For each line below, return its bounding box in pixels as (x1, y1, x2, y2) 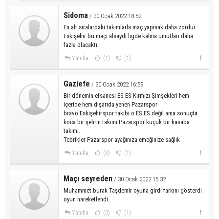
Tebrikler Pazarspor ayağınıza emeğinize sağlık (64, 135, 180, 143)
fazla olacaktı (64, 41, 97, 48)
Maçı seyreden (64, 174, 112, 183)
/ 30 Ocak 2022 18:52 (88, 12, 141, 20)
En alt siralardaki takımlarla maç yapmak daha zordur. (64, 23, 197, 31)
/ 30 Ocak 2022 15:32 (112, 175, 166, 183)
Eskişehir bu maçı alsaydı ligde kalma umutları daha (64, 32, 193, 40)
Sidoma (64, 10, 88, 20)
